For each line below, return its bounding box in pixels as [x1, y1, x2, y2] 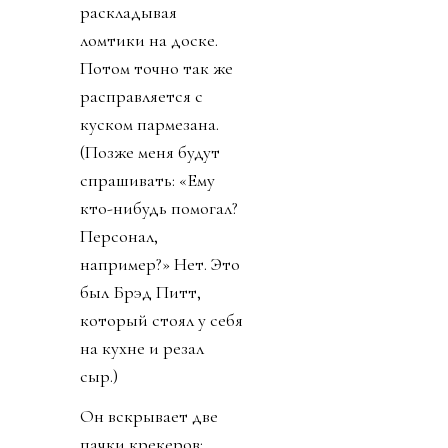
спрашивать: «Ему [80, 168, 215, 191]
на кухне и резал [80, 336, 204, 359]
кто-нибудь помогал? [80, 196, 238, 219]
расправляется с [80, 84, 203, 107]
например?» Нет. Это [80, 252, 240, 275]
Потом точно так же [80, 56, 233, 79]
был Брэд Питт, [80, 280, 201, 303]
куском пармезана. [80, 112, 219, 135]
